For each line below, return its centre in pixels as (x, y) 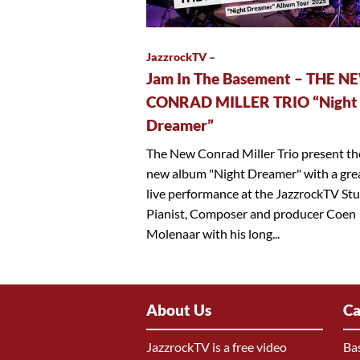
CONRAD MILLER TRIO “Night (252, 102)
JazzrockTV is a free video (217, 347)
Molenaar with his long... (213, 233)
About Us (179, 311)
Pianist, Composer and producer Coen (251, 213)
